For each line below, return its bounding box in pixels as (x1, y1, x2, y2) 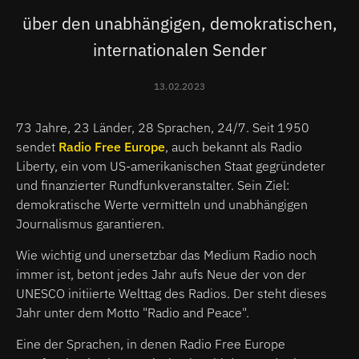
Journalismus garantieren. (16, 215, 164, 232)
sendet (16, 138, 58, 155)
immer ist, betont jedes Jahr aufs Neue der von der (16, 265, 306, 282)
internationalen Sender (92, 38, 267, 61)
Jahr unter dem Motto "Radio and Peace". (16, 304, 249, 321)
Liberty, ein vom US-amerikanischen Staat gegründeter (16, 157, 325, 174)
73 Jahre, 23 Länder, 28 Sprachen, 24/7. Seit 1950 (16, 119, 309, 135)
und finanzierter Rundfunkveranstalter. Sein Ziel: (16, 176, 289, 193)
